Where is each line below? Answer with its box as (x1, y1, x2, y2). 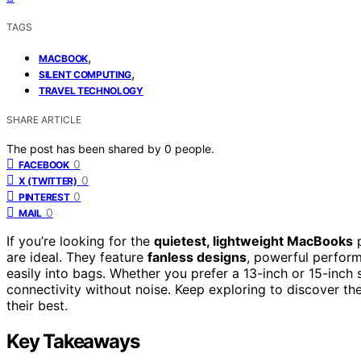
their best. (6, 297, 68, 313)
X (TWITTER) (19, 174, 77, 187)
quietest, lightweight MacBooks (154, 232, 353, 249)
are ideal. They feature (6, 248, 147, 265)
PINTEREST (19, 190, 70, 203)
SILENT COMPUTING (39, 68, 132, 81)
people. (175, 141, 214, 156)
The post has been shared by (6, 141, 164, 156)
